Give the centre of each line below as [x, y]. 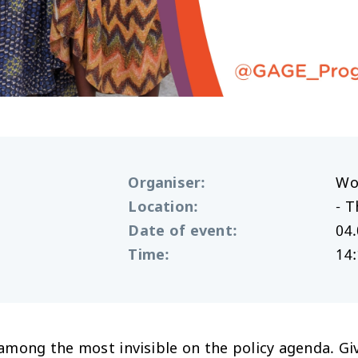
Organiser [165, 184]
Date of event [180, 232]
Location [161, 208]
